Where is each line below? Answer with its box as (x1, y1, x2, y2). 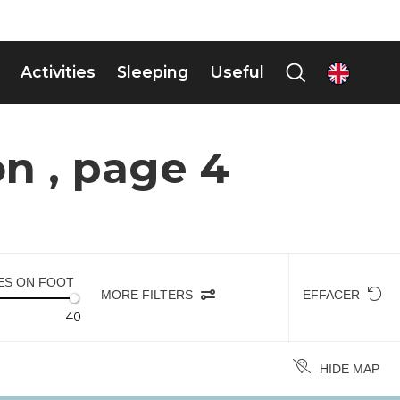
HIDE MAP (320, 330, 379, 346)
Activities (21, 21, 96, 41)
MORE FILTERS (100, 257, 196, 272)
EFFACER (303, 257, 363, 272)
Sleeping (117, 21, 188, 41)
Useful (210, 21, 264, 41)
